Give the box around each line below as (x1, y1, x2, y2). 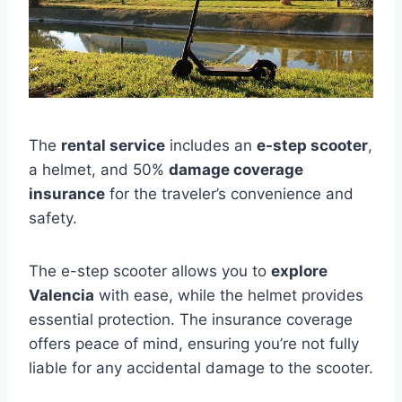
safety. (29, 209, 77, 227)
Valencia (29, 286, 94, 304)
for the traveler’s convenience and (105, 185, 354, 203)
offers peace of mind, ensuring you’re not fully (29, 335, 359, 353)
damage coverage (169, 161, 303, 179)
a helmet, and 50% (29, 161, 169, 179)
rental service (61, 136, 165, 154)
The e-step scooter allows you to (29, 262, 271, 280)
